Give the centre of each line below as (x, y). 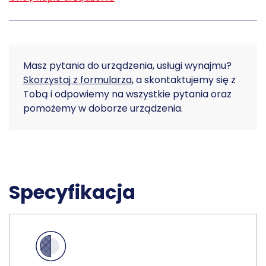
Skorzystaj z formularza (77, 80)
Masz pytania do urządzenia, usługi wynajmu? (127, 66)
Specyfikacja (72, 192)
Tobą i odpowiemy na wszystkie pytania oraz (127, 94)
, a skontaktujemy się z (184, 80)
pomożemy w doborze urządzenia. (103, 109)
